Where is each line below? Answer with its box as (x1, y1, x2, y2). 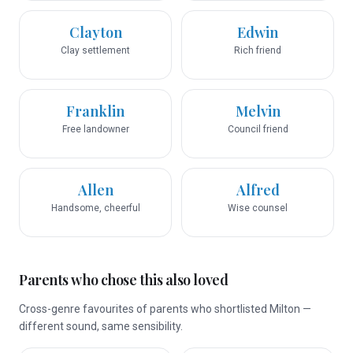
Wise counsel (228, 203, 288, 214)
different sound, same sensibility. (19, 320, 183, 333)
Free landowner (61, 124, 129, 135)
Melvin (235, 102, 281, 121)
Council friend (227, 124, 288, 135)
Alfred (236, 180, 280, 199)
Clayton (69, 23, 122, 42)
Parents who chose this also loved (19, 270, 229, 289)
